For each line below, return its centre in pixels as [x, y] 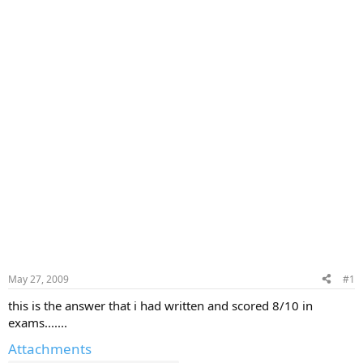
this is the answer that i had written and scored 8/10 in [160, 305]
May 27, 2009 [38, 279]
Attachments [50, 348]
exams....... [38, 322]
